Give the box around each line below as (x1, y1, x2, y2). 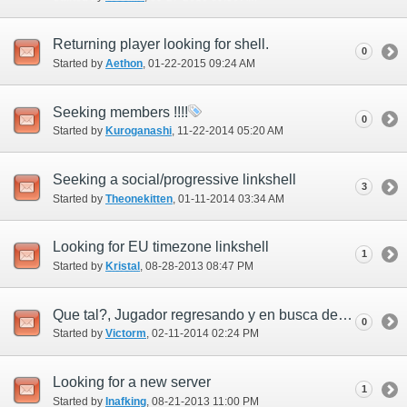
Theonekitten (105, 192, 173, 205)
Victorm (105, 327, 146, 341)
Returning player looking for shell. (53, 36, 269, 53)
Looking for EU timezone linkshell (53, 239, 269, 255)
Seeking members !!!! (53, 104, 188, 120)
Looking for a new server (53, 374, 211, 391)
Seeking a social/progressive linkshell (53, 172, 296, 188)
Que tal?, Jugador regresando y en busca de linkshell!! (338, 306, 352, 323)
